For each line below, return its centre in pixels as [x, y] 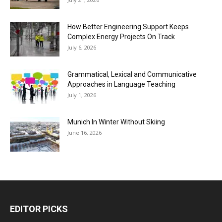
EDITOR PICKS [39, 209]
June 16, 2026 [84, 133]
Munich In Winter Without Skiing [116, 122]
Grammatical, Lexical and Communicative [132, 75]
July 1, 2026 [82, 95]
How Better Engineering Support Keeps [128, 27]
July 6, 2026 [82, 48]
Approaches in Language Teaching [121, 84]
